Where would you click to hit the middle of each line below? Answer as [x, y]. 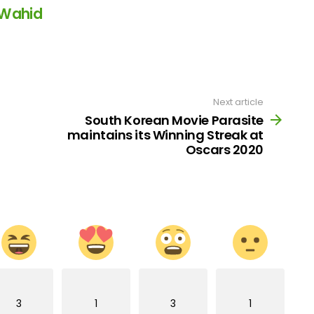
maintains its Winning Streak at [165, 135]
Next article [238, 102]
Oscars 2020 [224, 149]
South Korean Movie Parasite [174, 120]
